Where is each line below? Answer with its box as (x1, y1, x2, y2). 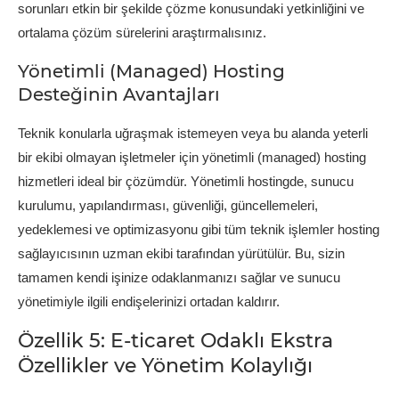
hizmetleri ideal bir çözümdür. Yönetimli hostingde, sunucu (18, 173, 354, 189)
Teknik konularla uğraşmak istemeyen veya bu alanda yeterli (18, 125, 368, 141)
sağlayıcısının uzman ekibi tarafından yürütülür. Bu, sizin (18, 245, 345, 261)
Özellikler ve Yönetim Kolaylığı (18, 353, 313, 378)
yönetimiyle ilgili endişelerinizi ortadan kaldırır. (18, 293, 280, 309)
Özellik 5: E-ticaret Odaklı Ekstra (18, 328, 333, 353)
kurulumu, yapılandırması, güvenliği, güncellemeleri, (18, 197, 318, 213)
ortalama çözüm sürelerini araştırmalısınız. (18, 24, 266, 40)
